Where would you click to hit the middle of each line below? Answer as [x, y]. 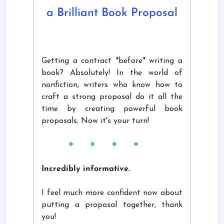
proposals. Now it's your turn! [95, 121]
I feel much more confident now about [112, 193]
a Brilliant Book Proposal [112, 13]
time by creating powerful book [112, 109]
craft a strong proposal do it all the [112, 97]
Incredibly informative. [86, 169]
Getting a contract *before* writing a [112, 61]
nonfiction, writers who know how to [112, 85]
